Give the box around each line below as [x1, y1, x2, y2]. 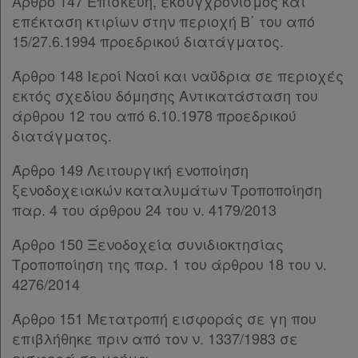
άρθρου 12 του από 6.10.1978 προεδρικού [12, 105, 296, 125]
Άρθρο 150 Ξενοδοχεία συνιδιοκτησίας [12, 233, 284, 254]
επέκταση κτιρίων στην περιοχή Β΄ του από [12, 10, 315, 31]
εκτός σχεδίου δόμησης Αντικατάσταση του [12, 85, 318, 105]
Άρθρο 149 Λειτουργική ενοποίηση [12, 159, 249, 180]
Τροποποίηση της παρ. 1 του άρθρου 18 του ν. [12, 253, 327, 274]
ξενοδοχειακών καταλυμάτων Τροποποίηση [12, 179, 322, 200]
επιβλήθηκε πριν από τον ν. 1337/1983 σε [12, 328, 298, 348]
